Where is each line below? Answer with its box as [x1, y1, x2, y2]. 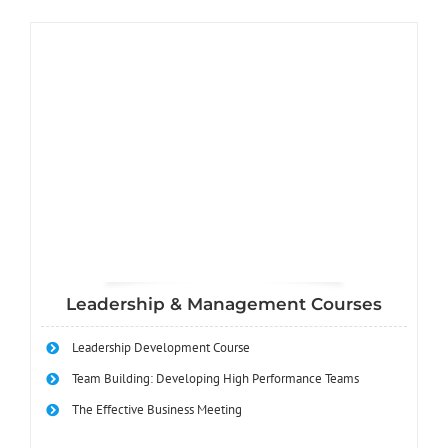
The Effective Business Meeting [72, 401, 243, 419]
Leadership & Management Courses [66, 294, 382, 315]
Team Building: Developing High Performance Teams [72, 370, 360, 388]
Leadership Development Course [72, 339, 251, 357]
